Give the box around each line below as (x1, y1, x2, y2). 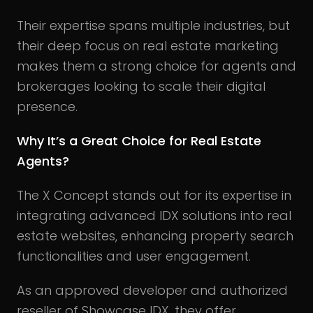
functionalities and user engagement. (17, 247, 254, 265)
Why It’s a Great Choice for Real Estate (17, 131, 261, 150)
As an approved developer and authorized (17, 281, 288, 299)
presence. (17, 97, 78, 115)
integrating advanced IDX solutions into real (17, 206, 291, 224)
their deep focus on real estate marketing (17, 36, 279, 54)
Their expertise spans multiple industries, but (17, 16, 290, 34)
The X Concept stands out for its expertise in (17, 186, 291, 204)
